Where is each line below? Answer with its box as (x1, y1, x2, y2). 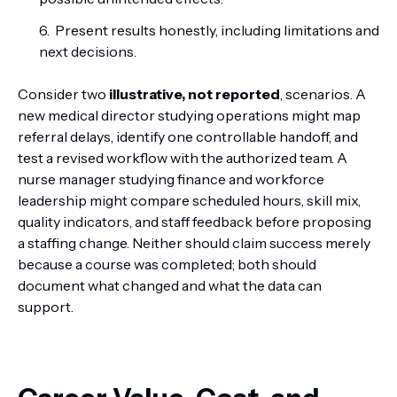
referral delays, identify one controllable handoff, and (18, 128, 358, 145)
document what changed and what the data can (18, 276, 322, 294)
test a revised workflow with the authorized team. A (18, 149, 347, 167)
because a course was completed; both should (18, 255, 316, 273)
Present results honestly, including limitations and (55, 21, 379, 39)
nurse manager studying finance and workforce (18, 170, 324, 188)
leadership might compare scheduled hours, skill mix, (18, 191, 361, 209)
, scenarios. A (280, 85, 366, 103)
